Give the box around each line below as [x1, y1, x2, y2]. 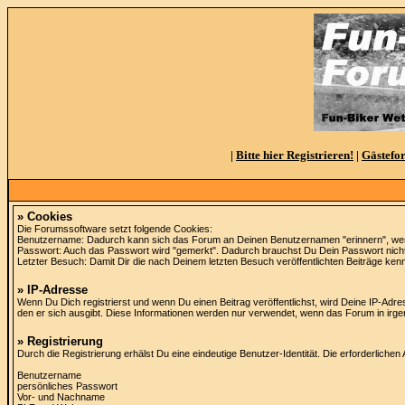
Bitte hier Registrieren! [236, 148, 353, 162]
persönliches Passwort [17, 381, 118, 391]
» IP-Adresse [17, 283, 88, 297]
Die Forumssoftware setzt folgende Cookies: [17, 223, 212, 234]
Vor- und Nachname [17, 391, 105, 402]
